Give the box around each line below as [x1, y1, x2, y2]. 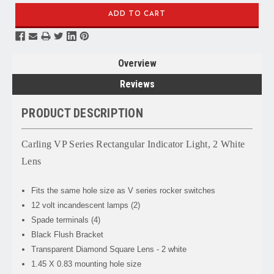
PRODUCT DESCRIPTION [21, 105, 143, 120]
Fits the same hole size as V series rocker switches [31, 185, 216, 195]
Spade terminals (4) [31, 215, 101, 224]
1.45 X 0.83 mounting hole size [31, 259, 142, 268]
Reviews [119, 78, 155, 90]
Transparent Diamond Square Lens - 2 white [31, 244, 187, 254]
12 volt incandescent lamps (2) [31, 200, 141, 210]
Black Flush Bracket [31, 229, 104, 239]
